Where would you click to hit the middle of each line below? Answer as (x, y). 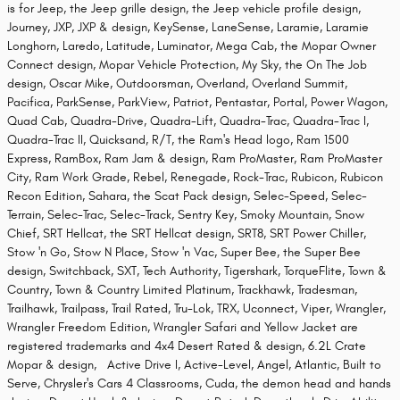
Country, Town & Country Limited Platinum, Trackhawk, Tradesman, (182, 290)
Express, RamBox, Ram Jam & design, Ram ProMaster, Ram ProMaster (195, 158)
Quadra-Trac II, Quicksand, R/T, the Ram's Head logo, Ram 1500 (178, 140)
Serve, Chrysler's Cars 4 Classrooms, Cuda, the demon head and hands (199, 383)
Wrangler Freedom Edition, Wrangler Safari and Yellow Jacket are (183, 327)
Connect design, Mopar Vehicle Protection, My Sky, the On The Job (187, 65)
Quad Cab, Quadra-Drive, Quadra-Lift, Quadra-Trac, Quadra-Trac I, (188, 121)
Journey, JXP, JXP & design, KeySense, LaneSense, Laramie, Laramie (188, 27)
